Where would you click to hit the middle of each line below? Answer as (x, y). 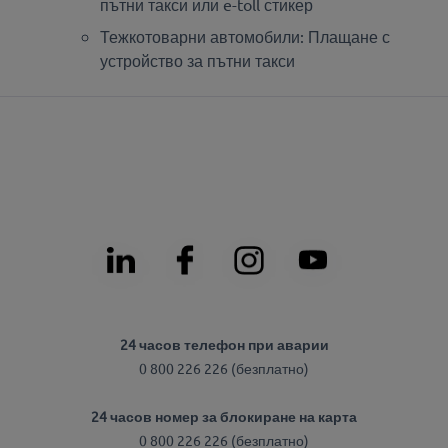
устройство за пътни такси (197, 59)
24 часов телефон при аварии (224, 343)
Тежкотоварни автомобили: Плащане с (245, 35)
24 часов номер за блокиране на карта (224, 415)
